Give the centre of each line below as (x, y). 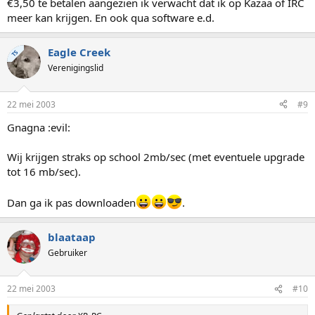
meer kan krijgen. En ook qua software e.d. (111, 18)
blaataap (72, 237)
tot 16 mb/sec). (44, 171)
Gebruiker (67, 252)
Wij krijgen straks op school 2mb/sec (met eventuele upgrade (156, 156)
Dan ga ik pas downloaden (71, 202)
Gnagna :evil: (39, 127)
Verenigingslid (76, 68)
